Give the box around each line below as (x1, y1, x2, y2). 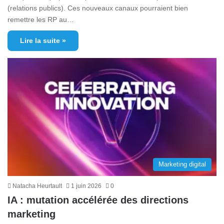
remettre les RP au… (7, 15, 74, 23)
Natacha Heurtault (12, 182, 62, 189)
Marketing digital (158, 160, 206, 168)
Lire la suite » (20, 36, 66, 44)
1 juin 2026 (71, 182, 101, 189)
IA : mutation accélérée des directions (7, 194, 188, 205)
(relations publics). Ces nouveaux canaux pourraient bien (7, 3, 188, 12)
